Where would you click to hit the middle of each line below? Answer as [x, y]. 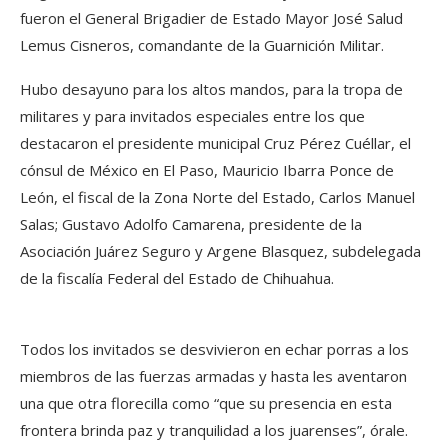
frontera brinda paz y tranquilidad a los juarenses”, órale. [214, 430]
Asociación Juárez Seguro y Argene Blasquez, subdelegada [220, 251]
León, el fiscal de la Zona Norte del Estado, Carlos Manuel [217, 197]
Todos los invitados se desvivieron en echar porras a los [214, 349]
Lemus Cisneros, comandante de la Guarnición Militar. [202, 45]
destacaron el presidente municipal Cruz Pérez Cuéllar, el [215, 143]
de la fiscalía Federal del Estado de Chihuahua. [177, 278]
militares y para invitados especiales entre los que [192, 116]
